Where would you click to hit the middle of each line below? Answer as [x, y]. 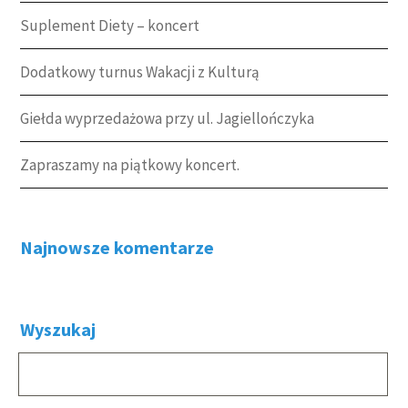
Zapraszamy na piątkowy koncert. [130, 164]
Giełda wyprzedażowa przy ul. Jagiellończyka [168, 118]
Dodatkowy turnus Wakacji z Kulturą [140, 71]
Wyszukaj [58, 329]
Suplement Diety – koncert [110, 25]
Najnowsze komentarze [117, 247]
